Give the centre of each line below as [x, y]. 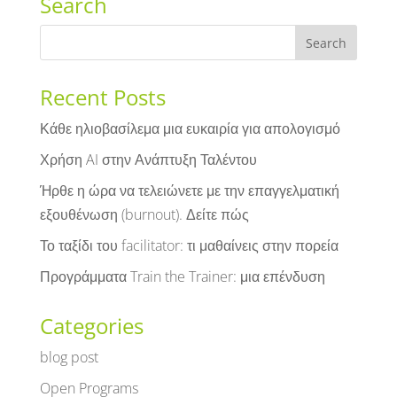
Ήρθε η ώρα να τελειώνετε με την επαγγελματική [189, 191]
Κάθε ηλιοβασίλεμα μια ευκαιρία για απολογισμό [190, 129]
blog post [69, 358]
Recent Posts [102, 97]
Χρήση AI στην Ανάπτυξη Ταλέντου [148, 160]
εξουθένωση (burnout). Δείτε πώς [144, 215]
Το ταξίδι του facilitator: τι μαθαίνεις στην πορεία [189, 246]
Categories [91, 326]
